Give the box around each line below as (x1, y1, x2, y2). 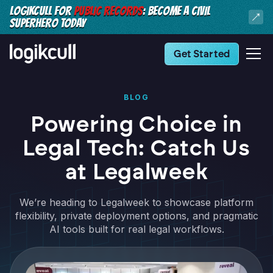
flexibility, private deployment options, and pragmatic (15, 210, 258, 222)
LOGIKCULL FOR (10, 4, 74, 18)
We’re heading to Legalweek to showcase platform (19, 196, 253, 208)
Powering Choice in (30, 111, 243, 137)
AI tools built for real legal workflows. (49, 223, 224, 235)
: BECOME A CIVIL (143, 4, 210, 18)
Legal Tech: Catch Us (23, 135, 250, 161)
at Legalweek (65, 158, 208, 185)
